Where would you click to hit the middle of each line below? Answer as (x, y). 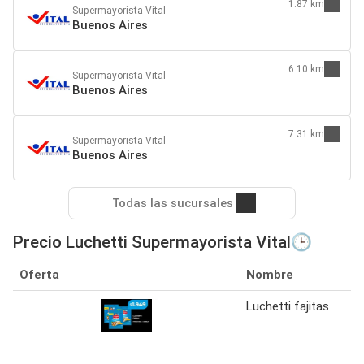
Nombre (270, 275)
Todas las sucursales (172, 204)
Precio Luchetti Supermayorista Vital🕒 (162, 243)
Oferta (39, 275)
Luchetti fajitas (288, 307)
